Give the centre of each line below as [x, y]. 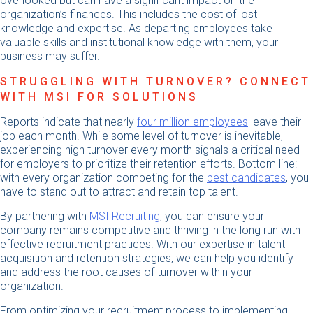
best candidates [246, 178]
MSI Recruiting [125, 217]
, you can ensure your [212, 217]
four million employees [192, 122]
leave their [275, 122]
